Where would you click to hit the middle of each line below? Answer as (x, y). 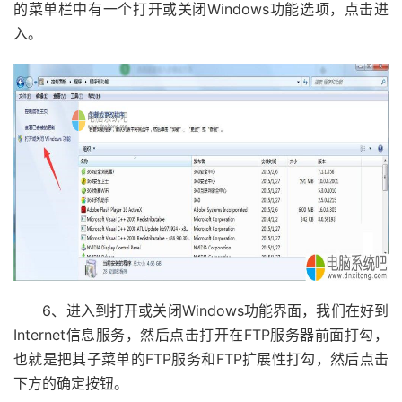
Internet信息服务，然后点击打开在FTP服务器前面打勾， (201, 335)
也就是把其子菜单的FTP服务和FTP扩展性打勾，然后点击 (201, 359)
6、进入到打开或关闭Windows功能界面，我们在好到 (201, 310)
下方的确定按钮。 (71, 383)
